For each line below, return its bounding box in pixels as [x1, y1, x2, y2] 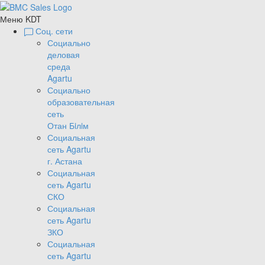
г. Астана [47, 155, 82, 167]
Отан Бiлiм [47, 119, 89, 132]
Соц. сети [35, 25, 73, 37]
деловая [47, 49, 80, 61]
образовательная [47, 96, 115, 108]
